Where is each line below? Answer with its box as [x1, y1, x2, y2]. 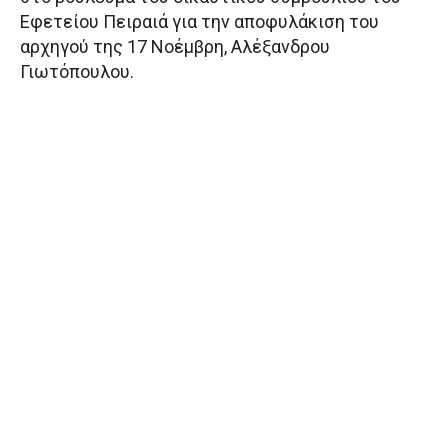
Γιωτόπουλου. [20, 61, 134, 83]
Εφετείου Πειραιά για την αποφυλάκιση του [20, 11, 379, 33]
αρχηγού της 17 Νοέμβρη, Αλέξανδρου [20, 36, 330, 58]
